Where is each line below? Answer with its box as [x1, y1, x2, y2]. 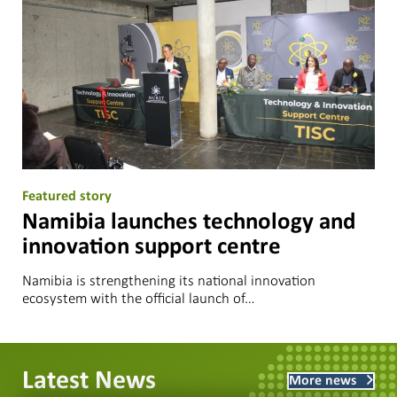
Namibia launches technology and [22, 210, 355, 235]
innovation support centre [22, 235, 281, 260]
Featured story [22, 189, 112, 204]
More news [289, 373, 356, 388]
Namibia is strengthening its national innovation [22, 270, 315, 290]
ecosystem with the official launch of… [22, 288, 255, 307]
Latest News [22, 367, 156, 395]
